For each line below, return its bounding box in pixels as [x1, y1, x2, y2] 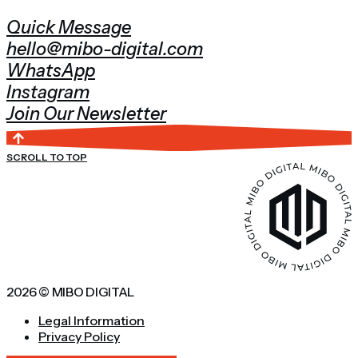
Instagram [6, 81, 89, 103]
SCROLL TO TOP [6, 151, 87, 164]
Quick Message [6, 16, 131, 38]
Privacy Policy [38, 328, 120, 344]
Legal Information [38, 312, 145, 328]
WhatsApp [6, 59, 95, 82]
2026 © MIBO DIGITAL [6, 283, 134, 300]
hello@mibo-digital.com [6, 38, 203, 60]
